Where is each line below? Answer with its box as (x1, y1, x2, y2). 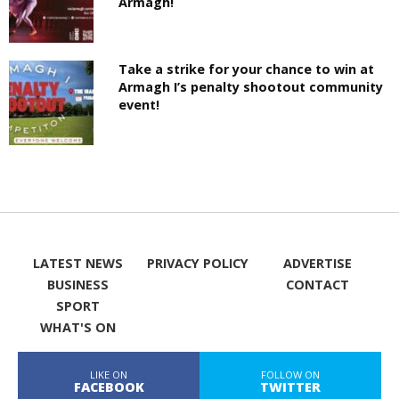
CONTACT (286, 275, 350, 293)
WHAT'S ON (39, 318, 116, 336)
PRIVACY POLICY (146, 254, 248, 272)
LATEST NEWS (32, 254, 123, 272)
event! (118, 95, 160, 113)
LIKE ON (90, 367, 127, 381)
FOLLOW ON (261, 367, 320, 381)
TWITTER (260, 378, 321, 395)
